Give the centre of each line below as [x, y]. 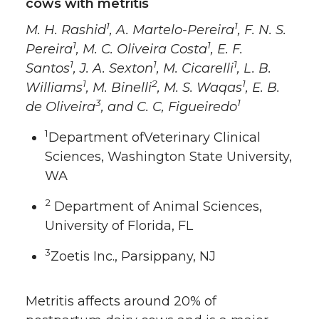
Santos [48, 69]
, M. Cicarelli [195, 69]
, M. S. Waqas [200, 88]
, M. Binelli [119, 88]
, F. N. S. [262, 30]
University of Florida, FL [119, 225]
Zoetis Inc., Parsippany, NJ [133, 256]
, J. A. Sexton [113, 69]
